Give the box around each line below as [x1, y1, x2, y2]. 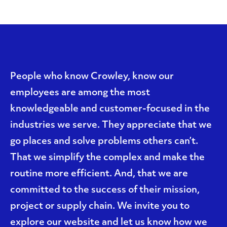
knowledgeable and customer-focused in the [10, 104, 210, 114]
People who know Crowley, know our [10, 72, 174, 82]
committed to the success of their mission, [10, 185, 200, 195]
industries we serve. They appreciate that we [10, 121, 212, 130]
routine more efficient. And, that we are [10, 169, 188, 179]
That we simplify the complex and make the [10, 153, 205, 163]
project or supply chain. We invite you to [10, 202, 190, 211]
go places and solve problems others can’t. [10, 137, 198, 146]
